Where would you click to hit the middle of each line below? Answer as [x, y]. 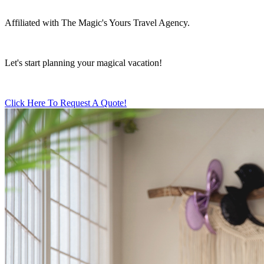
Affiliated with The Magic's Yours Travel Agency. [97, 23]
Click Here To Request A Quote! [66, 103]
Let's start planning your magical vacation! [83, 63]
